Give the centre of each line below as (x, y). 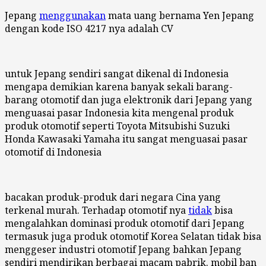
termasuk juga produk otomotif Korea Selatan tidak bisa (133, 236)
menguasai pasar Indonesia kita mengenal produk (119, 113)
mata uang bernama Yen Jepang (180, 15)
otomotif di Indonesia (53, 152)
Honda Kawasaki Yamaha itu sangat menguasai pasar (126, 139)
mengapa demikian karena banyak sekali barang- (119, 86)
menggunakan (72, 15)
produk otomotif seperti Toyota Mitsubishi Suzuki (117, 126)
